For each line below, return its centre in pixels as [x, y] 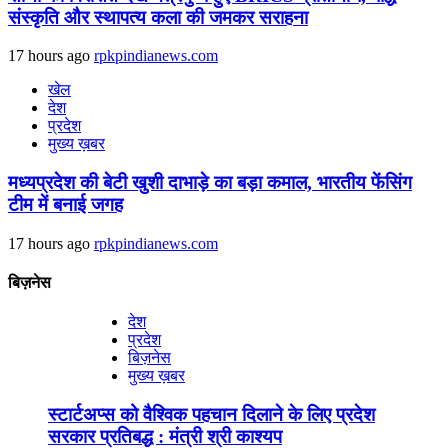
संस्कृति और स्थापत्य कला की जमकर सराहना [158, 17]
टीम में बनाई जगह [65, 205]
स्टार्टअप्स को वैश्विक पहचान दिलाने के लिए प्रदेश [211, 415]
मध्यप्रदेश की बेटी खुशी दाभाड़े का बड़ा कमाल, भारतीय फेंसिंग [210, 183]
